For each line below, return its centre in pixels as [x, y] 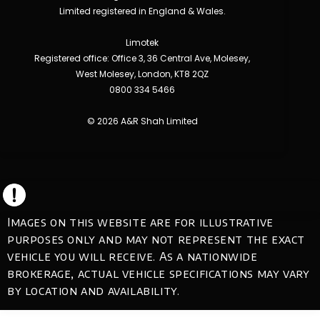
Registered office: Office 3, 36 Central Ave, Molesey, [142, 59]
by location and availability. [94, 291]
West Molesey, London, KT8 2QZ [142, 74]
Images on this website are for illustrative [140, 222]
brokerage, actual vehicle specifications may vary [159, 274]
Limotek [142, 43]
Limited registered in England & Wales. [142, 11]
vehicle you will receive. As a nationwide [132, 257]
